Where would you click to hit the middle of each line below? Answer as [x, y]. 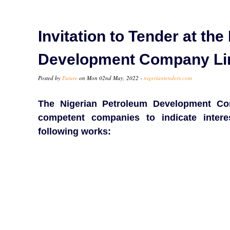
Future [70, 78]
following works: [74, 131]
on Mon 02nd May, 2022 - [111, 78]
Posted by [50, 78]
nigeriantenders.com [168, 78]
